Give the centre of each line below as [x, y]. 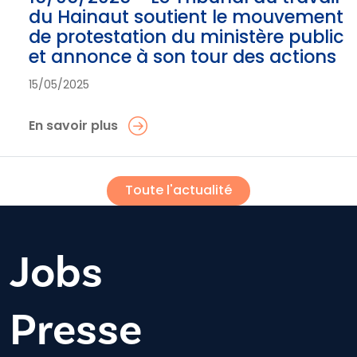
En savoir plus [73, 125]
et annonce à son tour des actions [182, 56]
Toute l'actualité [178, 190]
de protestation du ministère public [186, 36]
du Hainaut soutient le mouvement [186, 16]
